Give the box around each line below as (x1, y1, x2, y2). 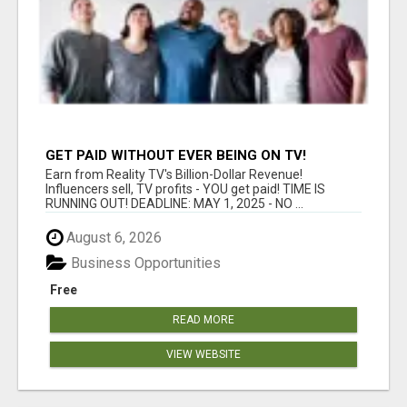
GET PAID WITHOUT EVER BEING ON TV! (45, 146, 306, 164)
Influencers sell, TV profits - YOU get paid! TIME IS (45, 181, 325, 196)
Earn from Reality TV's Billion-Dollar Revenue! (45, 166, 303, 182)
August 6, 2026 (63, 228, 162, 246)
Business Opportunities (67, 254, 221, 272)
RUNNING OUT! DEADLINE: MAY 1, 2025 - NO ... (45, 195, 303, 211)
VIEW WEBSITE (166, 348, 241, 361)
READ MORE (173, 313, 234, 326)
